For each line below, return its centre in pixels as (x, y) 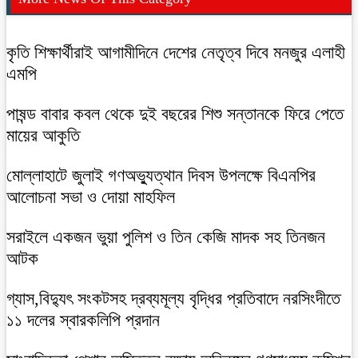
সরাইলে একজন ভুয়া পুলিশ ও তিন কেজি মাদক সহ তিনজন (166, 237)
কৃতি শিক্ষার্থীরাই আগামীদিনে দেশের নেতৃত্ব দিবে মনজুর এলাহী (176, 52)
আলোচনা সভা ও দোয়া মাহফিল (91, 197)
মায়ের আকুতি (43, 135)
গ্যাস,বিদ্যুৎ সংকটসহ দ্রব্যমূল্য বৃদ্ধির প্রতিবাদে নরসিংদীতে (173, 298)
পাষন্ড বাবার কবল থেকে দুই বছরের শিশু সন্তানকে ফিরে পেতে (175, 113)
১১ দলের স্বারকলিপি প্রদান (83, 320)
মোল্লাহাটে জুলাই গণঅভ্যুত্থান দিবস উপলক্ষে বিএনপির (161, 175)
